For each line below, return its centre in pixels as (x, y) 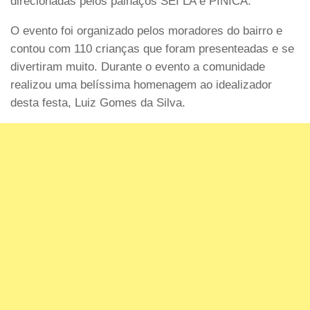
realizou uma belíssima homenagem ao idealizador (141, 84)
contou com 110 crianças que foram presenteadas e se (152, 48)
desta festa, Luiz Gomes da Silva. (98, 102)
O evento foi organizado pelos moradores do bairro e (146, 30)
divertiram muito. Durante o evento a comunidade (138, 66)
